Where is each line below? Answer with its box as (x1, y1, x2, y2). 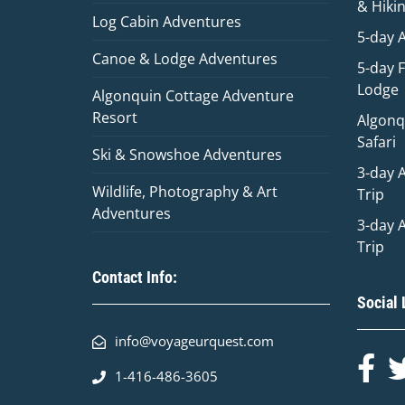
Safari (356, 132, 400, 152)
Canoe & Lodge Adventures (92, 49, 278, 69)
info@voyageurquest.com (115, 332, 274, 350)
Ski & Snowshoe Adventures (92, 145, 282, 165)
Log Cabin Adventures (92, 12, 241, 32)
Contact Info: (92, 268, 177, 287)
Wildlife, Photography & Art (92, 182, 278, 202)
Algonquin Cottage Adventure (92, 86, 294, 106)
